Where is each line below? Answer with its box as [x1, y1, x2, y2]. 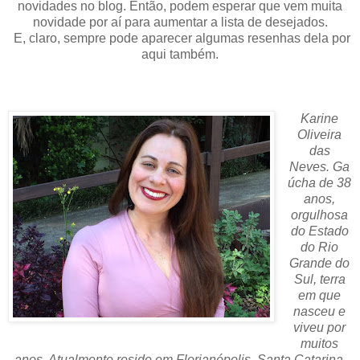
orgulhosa [291, 207, 349, 222]
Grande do [289, 256, 350, 270]
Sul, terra [293, 272, 346, 286]
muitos [301, 336, 339, 350]
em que [298, 288, 342, 302]
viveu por [293, 320, 346, 334]
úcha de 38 [288, 175, 352, 190]
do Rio [301, 239, 339, 254]
